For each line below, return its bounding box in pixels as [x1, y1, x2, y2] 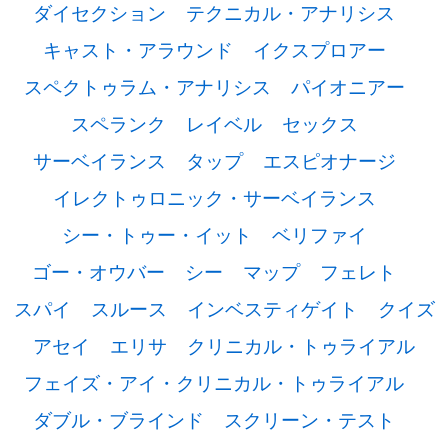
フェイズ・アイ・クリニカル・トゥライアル [24, 369, 404, 395]
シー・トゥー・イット [61, 221, 252, 247]
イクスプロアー [252, 36, 386, 62]
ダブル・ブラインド [33, 406, 204, 432]
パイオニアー [290, 73, 405, 99]
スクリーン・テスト [224, 406, 395, 432]
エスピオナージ [262, 147, 396, 173]
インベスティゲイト [186, 295, 358, 321]
